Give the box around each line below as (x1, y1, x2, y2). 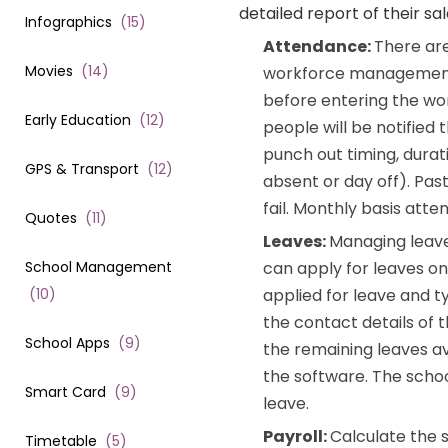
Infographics (25, 11, 112, 32)
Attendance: (263, 35, 374, 59)
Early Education (25, 109, 131, 130)
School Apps (25, 332, 110, 353)
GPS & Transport (25, 158, 139, 179)
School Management (25, 256, 172, 277)
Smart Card (25, 381, 106, 402)
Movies (25, 60, 73, 81)
